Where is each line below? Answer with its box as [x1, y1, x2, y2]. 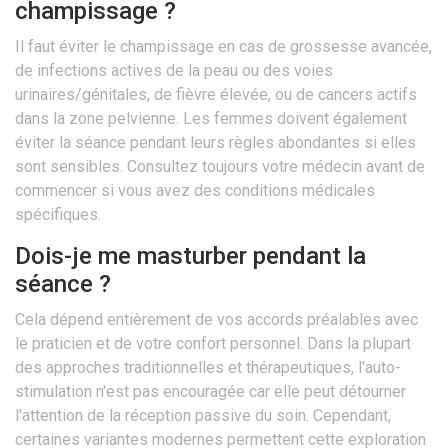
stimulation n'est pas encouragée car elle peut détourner [15, 382, 406, 402]
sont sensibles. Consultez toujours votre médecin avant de [15, 157, 425, 177]
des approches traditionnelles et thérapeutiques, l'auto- [15, 358, 401, 378]
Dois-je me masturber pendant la [15, 242, 366, 271]
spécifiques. [15, 205, 101, 225]
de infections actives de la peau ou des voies [15, 61, 333, 81]
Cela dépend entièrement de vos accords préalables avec [15, 310, 418, 330]
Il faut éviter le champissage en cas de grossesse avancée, [15, 37, 432, 57]
